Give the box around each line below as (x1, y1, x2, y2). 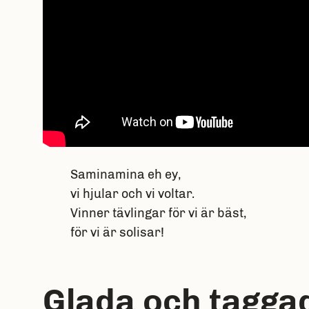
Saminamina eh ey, (70, 167, 181, 183)
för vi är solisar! (70, 225, 164, 241)
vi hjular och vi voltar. (70, 186, 195, 202)
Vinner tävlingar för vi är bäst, (70, 206, 246, 221)
